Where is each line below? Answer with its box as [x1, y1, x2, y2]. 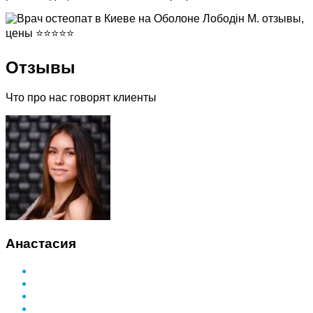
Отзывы [6, 58, 75, 78]
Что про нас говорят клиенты [6, 92, 156, 104]
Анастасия [6, 235, 76, 251]
